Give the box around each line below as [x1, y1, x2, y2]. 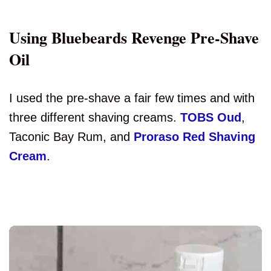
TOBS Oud [180, 111, 241, 125]
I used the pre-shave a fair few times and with [9, 91, 255, 105]
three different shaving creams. [9, 111, 180, 125]
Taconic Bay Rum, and [9, 130, 134, 144]
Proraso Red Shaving [134, 130, 255, 144]
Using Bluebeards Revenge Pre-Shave [9, 26, 259, 50]
